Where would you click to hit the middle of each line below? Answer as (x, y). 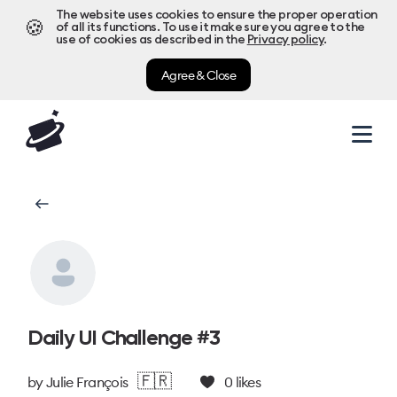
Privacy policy (285, 40)
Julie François (87, 382)
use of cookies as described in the (151, 40)
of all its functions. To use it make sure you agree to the (210, 27)
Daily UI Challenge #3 (124, 337)
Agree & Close (198, 75)
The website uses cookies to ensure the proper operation (217, 15)
